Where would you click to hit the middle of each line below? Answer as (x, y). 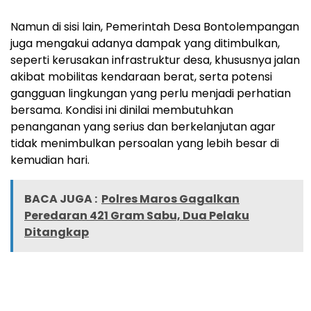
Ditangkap (57, 233)
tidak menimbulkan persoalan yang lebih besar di (145, 144)
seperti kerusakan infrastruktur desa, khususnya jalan (155, 60)
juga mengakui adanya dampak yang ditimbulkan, (145, 44)
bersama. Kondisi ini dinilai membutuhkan (122, 110)
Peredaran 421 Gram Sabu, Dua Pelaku (137, 216)
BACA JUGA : (61, 199)
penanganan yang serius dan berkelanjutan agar (143, 127)
